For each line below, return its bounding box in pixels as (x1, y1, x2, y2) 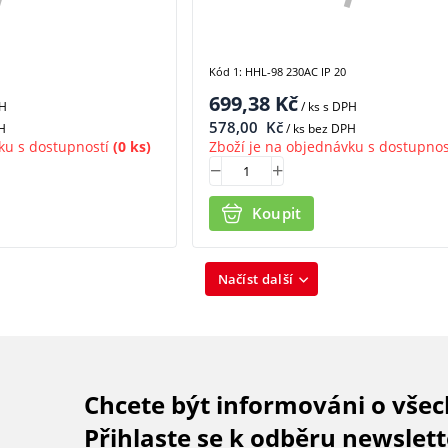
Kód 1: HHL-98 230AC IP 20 (208, 64, 346, 80)
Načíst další (217, 270, 294, 289)
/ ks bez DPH (282, 119, 356, 137)
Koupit (251, 203, 302, 224)
